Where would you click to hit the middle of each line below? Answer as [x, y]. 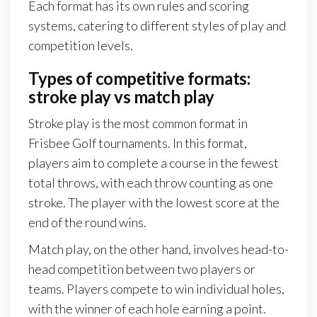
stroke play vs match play [122, 96]
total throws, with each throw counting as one [151, 182]
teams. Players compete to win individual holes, [156, 288]
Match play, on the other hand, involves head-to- [158, 249]
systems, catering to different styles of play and [157, 25]
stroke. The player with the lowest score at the [154, 202]
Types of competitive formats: [139, 78]
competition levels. [81, 45]
